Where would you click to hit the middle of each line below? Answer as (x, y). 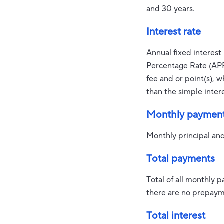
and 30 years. (171, 9)
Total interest (176, 216)
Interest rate (174, 32)
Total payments (181, 159)
